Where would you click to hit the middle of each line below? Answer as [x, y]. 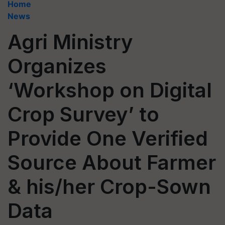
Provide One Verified [108, 138]
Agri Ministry [70, 42]
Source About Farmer [112, 162]
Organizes [57, 66]
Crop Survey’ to [83, 114]
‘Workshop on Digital [110, 90]
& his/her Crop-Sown [109, 187]
